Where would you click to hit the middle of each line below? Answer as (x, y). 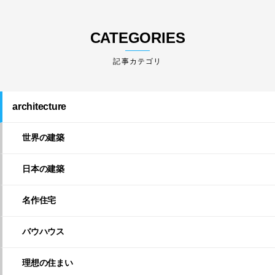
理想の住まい (48, 263)
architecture (40, 107)
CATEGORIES (137, 38)
